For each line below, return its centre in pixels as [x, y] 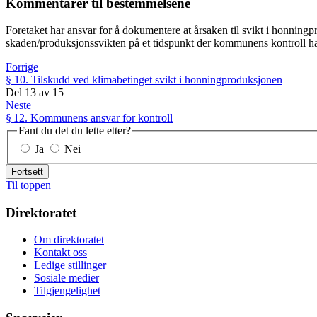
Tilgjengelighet [67, 291]
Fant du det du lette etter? [75, 131]
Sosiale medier [67, 278]
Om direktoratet [69, 240]
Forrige [22, 67]
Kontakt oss [60, 253]
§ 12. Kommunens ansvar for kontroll [89, 118]
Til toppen [28, 185]
